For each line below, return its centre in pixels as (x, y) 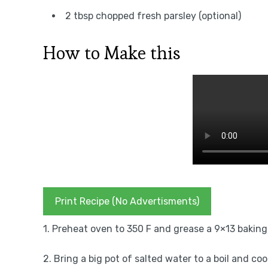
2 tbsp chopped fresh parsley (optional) (153, 16)
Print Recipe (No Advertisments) (127, 201)
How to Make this (112, 53)
